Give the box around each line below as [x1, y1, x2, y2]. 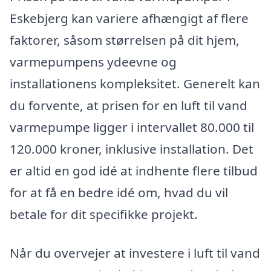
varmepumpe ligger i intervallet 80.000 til [10, 119, 254, 136]
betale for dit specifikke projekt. [10, 206, 198, 223]
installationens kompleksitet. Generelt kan [10, 75, 260, 93]
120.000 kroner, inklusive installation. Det [10, 140, 253, 158]
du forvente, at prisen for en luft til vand [10, 97, 247, 114]
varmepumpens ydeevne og [10, 53, 177, 71]
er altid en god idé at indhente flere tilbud [10, 162, 258, 180]
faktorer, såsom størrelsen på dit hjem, [10, 31, 240, 49]
